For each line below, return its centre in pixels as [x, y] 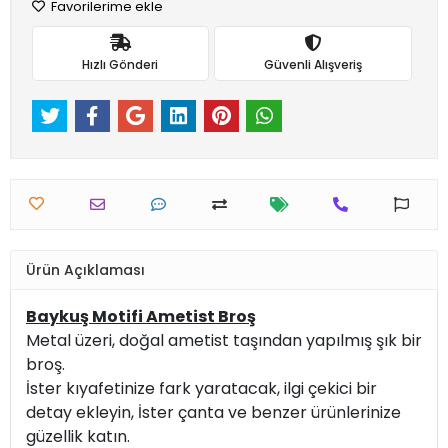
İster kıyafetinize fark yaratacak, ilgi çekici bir [201, 389]
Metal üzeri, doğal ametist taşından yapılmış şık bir [224, 341]
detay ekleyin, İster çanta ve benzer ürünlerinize [213, 413]
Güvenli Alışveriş [312, 64]
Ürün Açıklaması [85, 269]
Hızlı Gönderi [120, 64]
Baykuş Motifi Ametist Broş [141, 317]
